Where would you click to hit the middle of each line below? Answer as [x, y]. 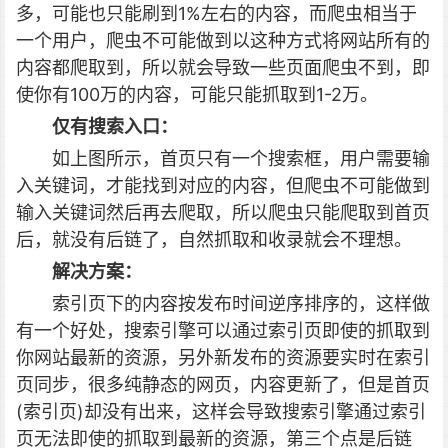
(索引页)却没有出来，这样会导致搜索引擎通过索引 [221, 411]
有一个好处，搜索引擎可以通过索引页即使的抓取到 [223, 330]
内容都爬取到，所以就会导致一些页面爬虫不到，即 [223, 67]
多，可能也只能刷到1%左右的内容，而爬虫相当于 [216, 13]
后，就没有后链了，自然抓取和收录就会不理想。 [214, 239]
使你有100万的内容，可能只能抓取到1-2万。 [197, 94]
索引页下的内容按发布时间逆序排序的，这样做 [241, 303]
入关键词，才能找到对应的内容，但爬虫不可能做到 [223, 185]
